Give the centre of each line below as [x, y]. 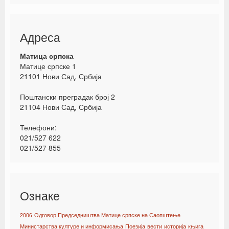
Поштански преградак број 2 [67, 97]
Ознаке [40, 196]
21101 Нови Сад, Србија [61, 76]
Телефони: [38, 127]
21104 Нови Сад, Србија [61, 107]
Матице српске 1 [48, 66]
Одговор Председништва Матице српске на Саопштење [107, 215]
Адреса [40, 37]
